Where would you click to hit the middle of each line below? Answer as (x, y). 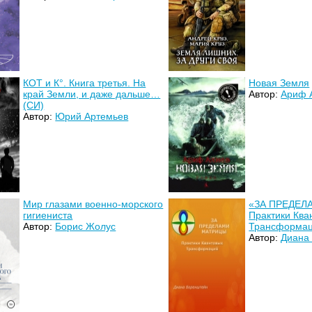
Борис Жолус (86, 227)
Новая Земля (279, 83)
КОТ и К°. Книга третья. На (85, 83)
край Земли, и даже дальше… (92, 94)
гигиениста (48, 216)
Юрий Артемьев (92, 117)
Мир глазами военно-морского (93, 204)
